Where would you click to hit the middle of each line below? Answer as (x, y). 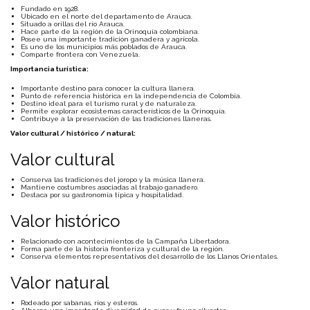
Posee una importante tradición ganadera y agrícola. (110, 39)
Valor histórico (65, 221)
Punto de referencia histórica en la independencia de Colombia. (131, 96)
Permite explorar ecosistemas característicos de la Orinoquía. (124, 111)
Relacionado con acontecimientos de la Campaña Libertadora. (126, 241)
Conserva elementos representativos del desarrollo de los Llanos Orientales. (149, 256)
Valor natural (60, 283)
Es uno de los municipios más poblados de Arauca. (104, 47)
